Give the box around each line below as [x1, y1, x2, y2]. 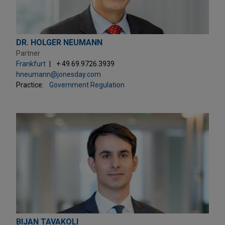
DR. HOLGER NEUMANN [16, 37, 102, 47]
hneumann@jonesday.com [16, 70, 101, 78]
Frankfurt [16, 59, 46, 68]
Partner [16, 49, 40, 57]
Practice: [16, 80, 44, 89]
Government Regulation [49, 80, 125, 89]
